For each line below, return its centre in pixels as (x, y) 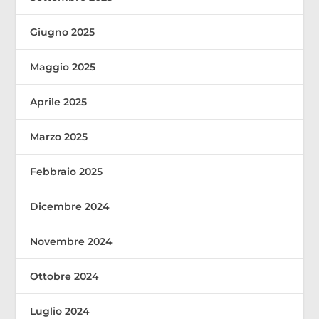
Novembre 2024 (72, 241)
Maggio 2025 (63, 67)
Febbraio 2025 (67, 171)
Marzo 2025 (59, 136)
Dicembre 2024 (70, 206)
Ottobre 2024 (65, 276)
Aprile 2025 (59, 101)
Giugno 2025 (63, 32)
